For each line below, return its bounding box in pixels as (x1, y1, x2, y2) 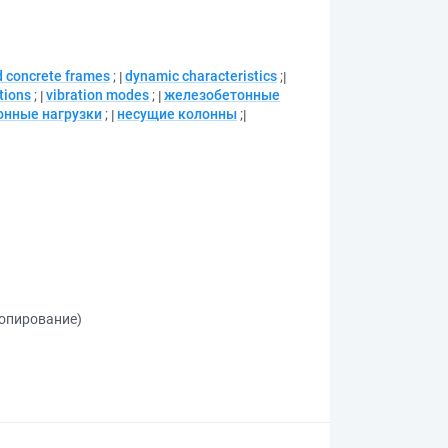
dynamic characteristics (125, 68, 277, 84)
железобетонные (164, 87, 280, 103)
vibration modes (46, 87, 149, 103)
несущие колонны (117, 106, 237, 122)
